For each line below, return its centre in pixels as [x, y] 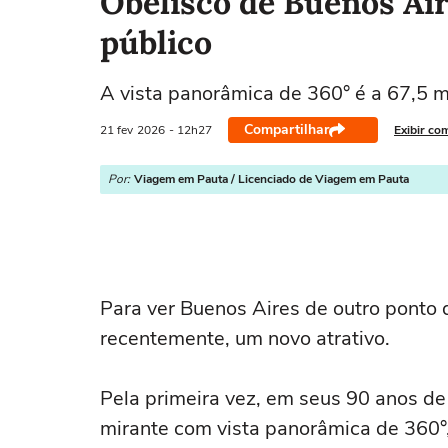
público [156, 42]
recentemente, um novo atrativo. [245, 338]
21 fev [116, 129]
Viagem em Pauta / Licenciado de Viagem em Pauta [271, 179]
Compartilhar [286, 129]
